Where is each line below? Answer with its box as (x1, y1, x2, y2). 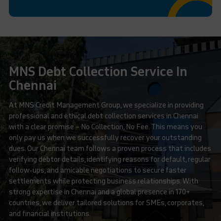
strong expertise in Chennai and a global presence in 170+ (8, 187, 190, 196)
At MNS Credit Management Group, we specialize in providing (8, 101, 204, 110)
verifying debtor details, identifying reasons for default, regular (8, 155, 211, 164)
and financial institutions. (8, 209, 91, 218)
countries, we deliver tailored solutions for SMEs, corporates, (8, 198, 204, 207)
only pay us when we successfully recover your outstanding (8, 133, 202, 142)
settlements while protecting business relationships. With (8, 177, 198, 185)
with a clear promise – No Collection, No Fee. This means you (8, 122, 202, 131)
